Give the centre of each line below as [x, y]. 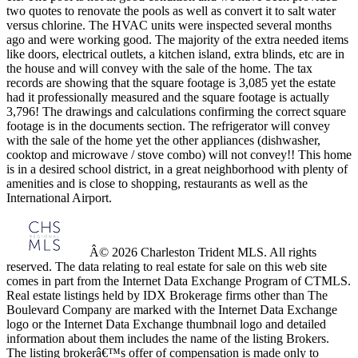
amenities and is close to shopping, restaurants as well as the [157, 184]
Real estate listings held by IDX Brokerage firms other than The [167, 296]
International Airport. [59, 198]
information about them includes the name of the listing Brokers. [168, 339]
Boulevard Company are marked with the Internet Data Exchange [172, 310]
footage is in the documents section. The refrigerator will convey [168, 126]
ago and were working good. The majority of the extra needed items [177, 40]
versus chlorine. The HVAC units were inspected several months [169, 26]
